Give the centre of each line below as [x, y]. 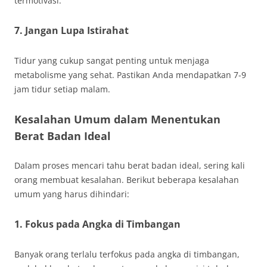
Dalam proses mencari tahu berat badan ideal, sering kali [130, 165]
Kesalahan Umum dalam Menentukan [117, 119]
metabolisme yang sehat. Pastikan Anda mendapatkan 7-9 [130, 75]
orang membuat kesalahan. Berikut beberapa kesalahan [127, 180]
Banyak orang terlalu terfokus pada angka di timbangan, [127, 254]
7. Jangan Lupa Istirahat [72, 30]
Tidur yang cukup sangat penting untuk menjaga [112, 60]
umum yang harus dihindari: [72, 194]
